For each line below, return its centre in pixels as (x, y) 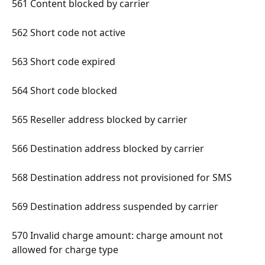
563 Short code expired (65, 61)
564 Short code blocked (66, 90)
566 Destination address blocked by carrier (109, 148)
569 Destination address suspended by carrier (116, 206)
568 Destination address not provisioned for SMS (123, 177)
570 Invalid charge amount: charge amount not (119, 235)
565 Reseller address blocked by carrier (101, 119)
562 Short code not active (70, 32)
